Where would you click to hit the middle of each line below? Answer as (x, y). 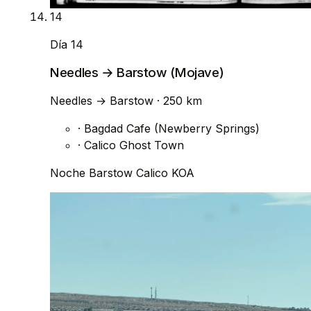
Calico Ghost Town (132, 145)
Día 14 (67, 45)
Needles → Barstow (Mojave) (137, 72)
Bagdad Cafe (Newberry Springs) (170, 128)
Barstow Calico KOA (142, 173)
